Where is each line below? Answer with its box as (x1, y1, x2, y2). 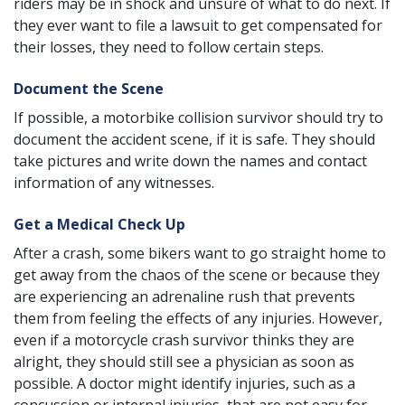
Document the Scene (14, 79, 164, 99)
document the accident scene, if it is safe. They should (14, 129, 375, 149)
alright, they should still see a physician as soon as (14, 352, 354, 372)
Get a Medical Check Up (14, 214, 185, 234)
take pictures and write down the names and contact (14, 151, 367, 171)
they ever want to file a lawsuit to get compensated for (14, 15, 382, 35)
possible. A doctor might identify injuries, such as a (14, 373, 355, 393)
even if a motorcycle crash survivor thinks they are (14, 330, 354, 350)
